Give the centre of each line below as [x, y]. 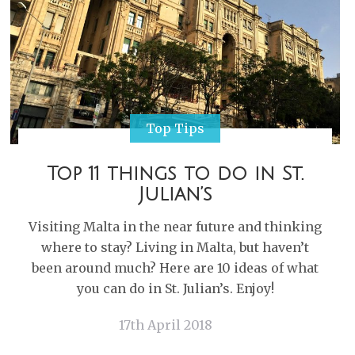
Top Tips [175, 128]
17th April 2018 [165, 324]
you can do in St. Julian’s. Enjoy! [175, 288]
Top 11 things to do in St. [175, 173]
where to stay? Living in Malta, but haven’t [175, 247]
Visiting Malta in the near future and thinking [175, 226]
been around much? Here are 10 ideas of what [175, 267]
